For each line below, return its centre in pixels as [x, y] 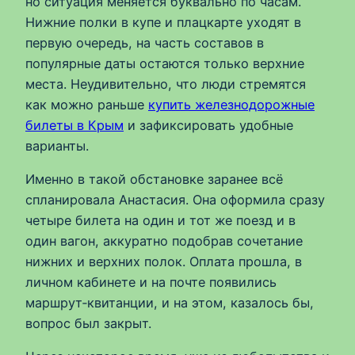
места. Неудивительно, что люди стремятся [166, 84]
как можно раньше [87, 104]
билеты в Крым [74, 125]
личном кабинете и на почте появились [151, 282]
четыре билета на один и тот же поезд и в [160, 220]
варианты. [57, 145]
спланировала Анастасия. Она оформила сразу [175, 199]
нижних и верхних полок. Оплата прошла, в [164, 261]
